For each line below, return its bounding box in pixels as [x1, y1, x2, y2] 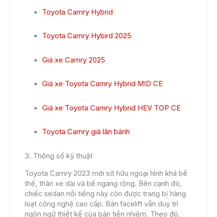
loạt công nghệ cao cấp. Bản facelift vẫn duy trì [25, 200, 178, 209]
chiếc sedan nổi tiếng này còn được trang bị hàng [25, 189, 186, 199]
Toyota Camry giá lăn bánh [42, 127, 130, 137]
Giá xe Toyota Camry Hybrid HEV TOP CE [42, 103, 181, 112]
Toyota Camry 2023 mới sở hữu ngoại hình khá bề [25, 169, 187, 178]
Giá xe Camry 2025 [42, 55, 106, 64]
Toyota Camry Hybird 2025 [42, 31, 132, 41]
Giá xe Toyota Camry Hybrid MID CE [42, 79, 163, 89]
